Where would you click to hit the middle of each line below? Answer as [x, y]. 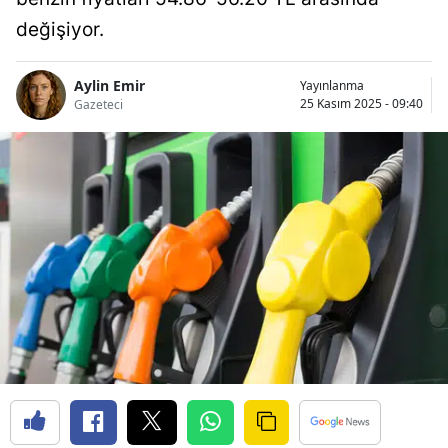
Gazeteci [98, 105]
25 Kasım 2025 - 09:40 [361, 103]
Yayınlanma [332, 85]
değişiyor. [60, 29]
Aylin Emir [109, 86]
